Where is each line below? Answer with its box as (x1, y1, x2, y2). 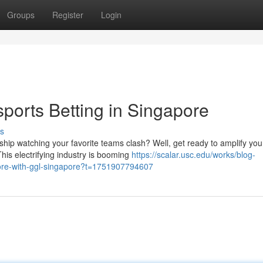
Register (52, 9, 83, 21)
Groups (7, 9, 35, 21)
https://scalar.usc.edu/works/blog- (131, 149, 255, 160)
